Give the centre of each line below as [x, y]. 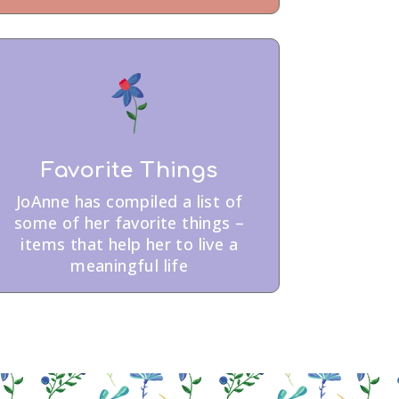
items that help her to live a [129, 244]
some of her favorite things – [129, 222]
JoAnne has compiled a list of [129, 201]
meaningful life [130, 265]
